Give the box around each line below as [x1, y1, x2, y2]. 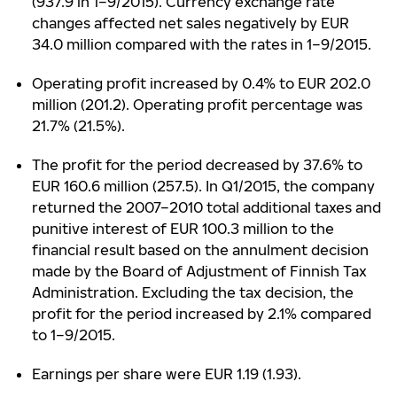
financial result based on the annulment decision [32, 241, 369, 259]
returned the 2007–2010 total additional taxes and [32, 198, 381, 216]
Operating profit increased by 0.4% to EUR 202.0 [32, 74, 370, 92]
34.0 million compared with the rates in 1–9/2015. [32, 35, 371, 53]
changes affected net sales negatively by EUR [32, 14, 349, 32]
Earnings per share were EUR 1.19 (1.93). [32, 365, 301, 383]
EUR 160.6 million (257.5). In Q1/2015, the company [32, 177, 375, 195]
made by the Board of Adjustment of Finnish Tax [32, 262, 367, 280]
